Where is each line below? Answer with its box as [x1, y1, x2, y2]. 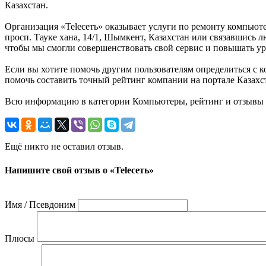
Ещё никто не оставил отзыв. [5, 141, 123, 152]
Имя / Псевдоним [5, 199, 75, 210]
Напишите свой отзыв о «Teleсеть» [5, 164, 154, 175]
